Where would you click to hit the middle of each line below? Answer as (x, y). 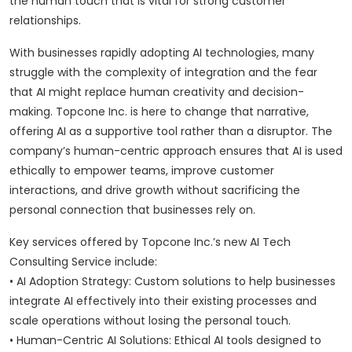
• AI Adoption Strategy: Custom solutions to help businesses (172, 282)
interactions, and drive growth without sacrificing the (155, 191)
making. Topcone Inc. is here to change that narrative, (159, 112)
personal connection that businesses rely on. (132, 210)
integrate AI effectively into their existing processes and (163, 301)
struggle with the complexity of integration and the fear (163, 73)
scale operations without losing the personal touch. (150, 321)
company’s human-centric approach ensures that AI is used (176, 151)
